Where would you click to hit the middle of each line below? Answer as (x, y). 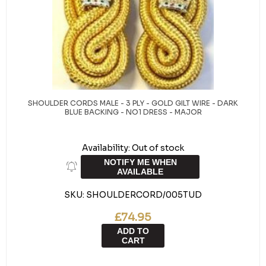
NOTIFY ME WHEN (140, 162)
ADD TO (133, 231)
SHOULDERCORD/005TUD (144, 195)
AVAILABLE (140, 172)
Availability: (106, 148)
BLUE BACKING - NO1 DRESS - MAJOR (133, 112)
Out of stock (158, 148)
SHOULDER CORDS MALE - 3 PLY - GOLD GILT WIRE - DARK (133, 103)
